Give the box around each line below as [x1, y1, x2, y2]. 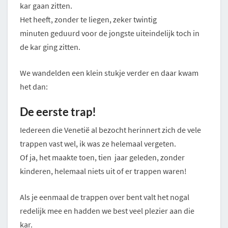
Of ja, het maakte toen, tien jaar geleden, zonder [20, 152, 185, 162]
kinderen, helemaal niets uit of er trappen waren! [20, 165, 187, 176]
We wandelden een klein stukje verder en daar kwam [20, 67, 198, 78]
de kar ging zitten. [20, 41, 80, 52]
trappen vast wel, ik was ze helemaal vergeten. [20, 138, 176, 149]
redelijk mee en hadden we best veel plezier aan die [20, 205, 194, 216]
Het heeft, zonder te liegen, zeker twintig [20, 14, 157, 24]
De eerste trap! [20, 104, 96, 119]
